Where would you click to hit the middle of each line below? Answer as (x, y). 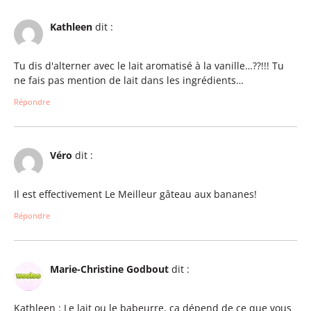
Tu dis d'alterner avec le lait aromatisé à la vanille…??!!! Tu (149, 66)
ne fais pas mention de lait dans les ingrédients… (129, 81)
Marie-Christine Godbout (109, 269)
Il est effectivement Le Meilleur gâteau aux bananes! (135, 194)
